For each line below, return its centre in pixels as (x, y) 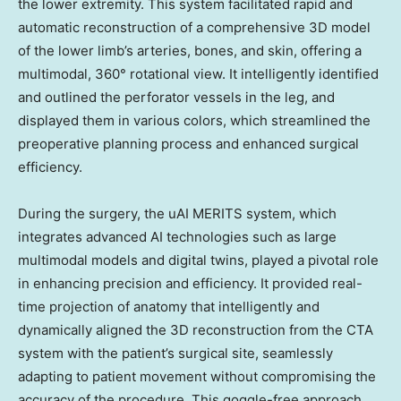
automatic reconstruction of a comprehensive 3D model (194, 28)
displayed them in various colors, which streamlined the (194, 121)
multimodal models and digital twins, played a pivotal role (198, 260)
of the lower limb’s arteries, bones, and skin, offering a (190, 51)
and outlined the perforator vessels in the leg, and (176, 98)
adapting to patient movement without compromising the (197, 377)
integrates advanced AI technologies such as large (177, 237)
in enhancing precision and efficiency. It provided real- (190, 284)
